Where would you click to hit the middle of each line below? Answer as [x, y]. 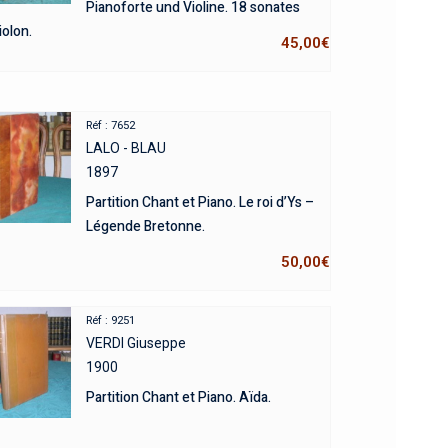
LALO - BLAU [125, 147]
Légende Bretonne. [145, 226]
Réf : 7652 [110, 125]
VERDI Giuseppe [135, 342]
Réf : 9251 [110, 320]
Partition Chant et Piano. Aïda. [178, 397]
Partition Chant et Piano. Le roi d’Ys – [199, 202]
